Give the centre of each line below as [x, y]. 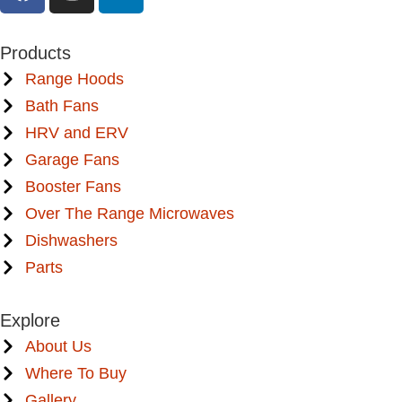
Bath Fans [61, 105]
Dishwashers [71, 240]
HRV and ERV [76, 132]
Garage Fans [72, 159]
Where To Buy [75, 373]
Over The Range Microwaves [129, 213]
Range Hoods [74, 79]
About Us [58, 346]
